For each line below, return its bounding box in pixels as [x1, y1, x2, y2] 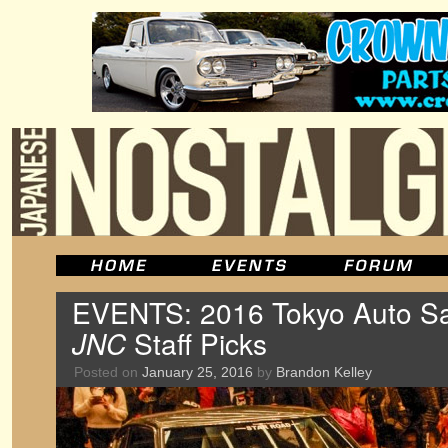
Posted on [74, 364, 138, 380]
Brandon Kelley [276, 364, 372, 380]
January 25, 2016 [142, 364, 253, 380]
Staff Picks [126, 323, 267, 363]
